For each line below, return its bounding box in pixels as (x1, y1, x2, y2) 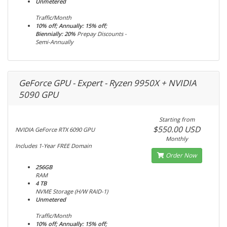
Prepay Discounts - (77, 30, 127, 37)
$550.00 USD (153, 124, 201, 135)
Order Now (164, 151, 197, 160)
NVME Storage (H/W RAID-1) (35, 187, 108, 195)
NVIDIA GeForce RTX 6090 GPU (15, 126, 95, 133)
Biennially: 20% (35, 30, 75, 37)
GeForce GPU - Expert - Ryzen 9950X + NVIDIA (19, 77, 197, 89)
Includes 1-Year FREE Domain (15, 142, 92, 149)
